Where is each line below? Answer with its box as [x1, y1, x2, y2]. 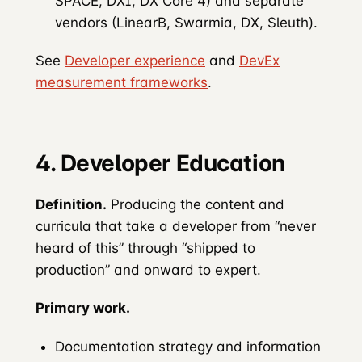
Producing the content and [107, 196, 284, 213]
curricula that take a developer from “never [36, 217, 316, 234]
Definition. [36, 196, 107, 213]
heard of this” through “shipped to [36, 239, 255, 256]
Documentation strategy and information [55, 338, 321, 355]
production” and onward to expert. [36, 261, 261, 278]
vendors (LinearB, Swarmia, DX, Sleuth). [55, 14, 318, 31]
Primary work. [36, 300, 130, 317]
